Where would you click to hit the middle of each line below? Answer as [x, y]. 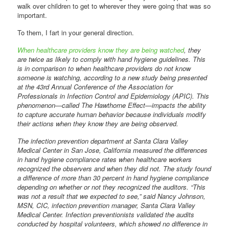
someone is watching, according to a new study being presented [112, 78]
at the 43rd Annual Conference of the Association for [95, 87]
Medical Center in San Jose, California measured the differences [113, 150]
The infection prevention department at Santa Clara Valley [103, 141]
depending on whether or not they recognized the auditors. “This [112, 187]
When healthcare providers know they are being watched [101, 50]
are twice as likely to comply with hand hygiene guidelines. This [112, 59]
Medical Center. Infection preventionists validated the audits [106, 215]
